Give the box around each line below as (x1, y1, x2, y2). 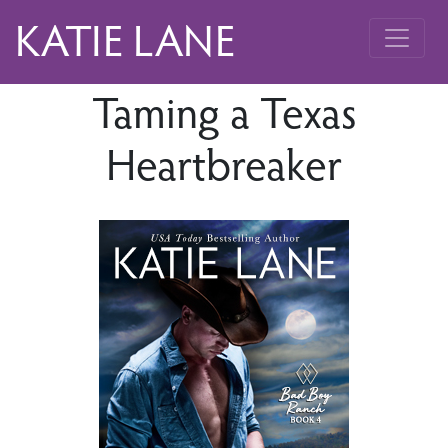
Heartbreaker (106, 132, 342, 192)
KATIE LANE (15, 8, 235, 68)
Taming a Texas (91, 80, 357, 140)
